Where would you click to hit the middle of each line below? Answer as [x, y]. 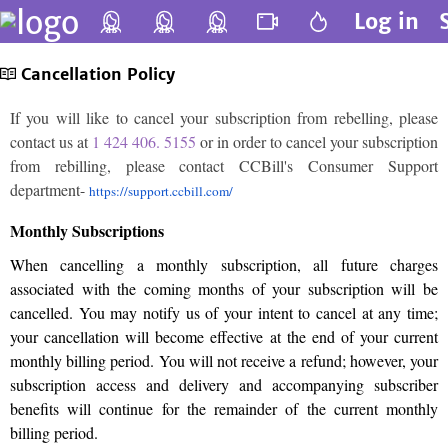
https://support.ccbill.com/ [161, 191]
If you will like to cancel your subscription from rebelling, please [224, 117]
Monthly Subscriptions [87, 230]
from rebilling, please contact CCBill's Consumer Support [224, 165]
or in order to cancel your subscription [317, 141]
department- [49, 189]
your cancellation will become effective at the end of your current [224, 337]
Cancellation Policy [98, 74]
